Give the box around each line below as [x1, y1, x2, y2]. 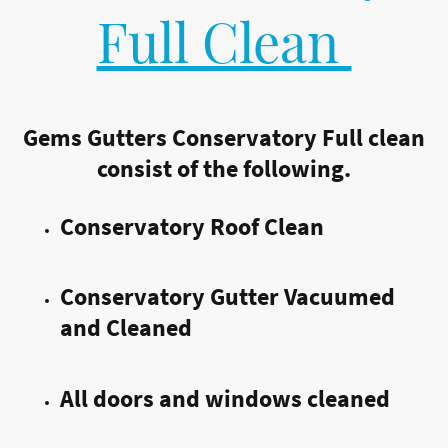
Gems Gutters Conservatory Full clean [23, 121, 425, 153]
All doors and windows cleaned [60, 382, 390, 414]
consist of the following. [97, 152, 351, 184]
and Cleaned [60, 312, 192, 344]
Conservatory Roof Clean [60, 210, 324, 242]
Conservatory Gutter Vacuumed [60, 281, 395, 313]
